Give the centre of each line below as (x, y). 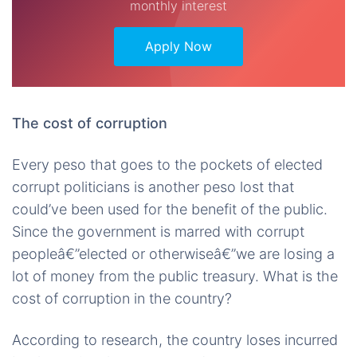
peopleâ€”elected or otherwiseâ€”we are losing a (173, 254)
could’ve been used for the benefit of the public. (170, 210)
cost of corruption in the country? (122, 299)
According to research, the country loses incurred (175, 340)
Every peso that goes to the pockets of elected (167, 165)
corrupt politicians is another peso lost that (153, 187)
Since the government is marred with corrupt (158, 232)
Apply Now (178, 47)
